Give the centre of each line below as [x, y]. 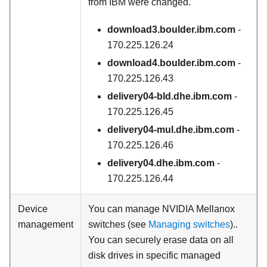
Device [33, 209]
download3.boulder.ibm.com [171, 30]
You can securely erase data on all [161, 240]
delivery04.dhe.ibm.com [161, 163]
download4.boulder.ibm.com [171, 63]
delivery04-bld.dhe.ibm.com [171, 96]
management [46, 224]
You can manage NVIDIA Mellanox [162, 209]
